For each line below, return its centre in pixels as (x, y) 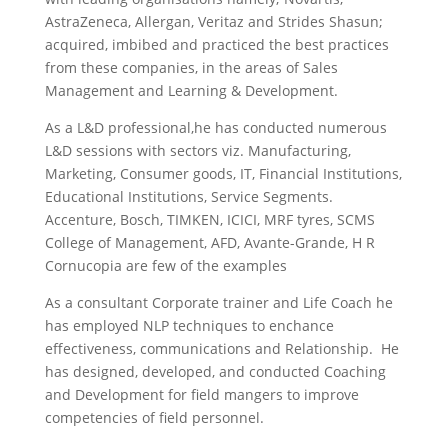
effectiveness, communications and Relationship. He (221, 348)
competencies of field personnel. (156, 417)
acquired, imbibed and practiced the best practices (216, 44)
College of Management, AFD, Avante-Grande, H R (209, 242)
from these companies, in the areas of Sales (191, 67)
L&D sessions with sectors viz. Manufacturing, (197, 150)
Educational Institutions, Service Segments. (188, 196)
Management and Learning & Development (189, 90)
